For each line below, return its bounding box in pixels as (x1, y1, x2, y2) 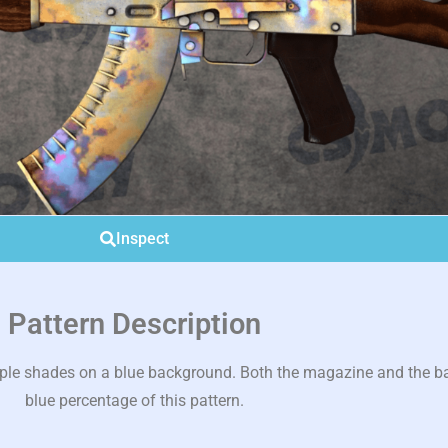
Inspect (115, 229, 169, 249)
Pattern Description (7, 307, 261, 342)
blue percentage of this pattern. (24, 391, 244, 411)
